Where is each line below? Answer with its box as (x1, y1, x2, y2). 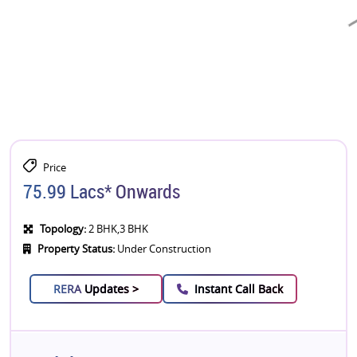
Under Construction (115, 242, 211, 256)
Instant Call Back (194, 281, 283, 296)
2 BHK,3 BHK (86, 222, 148, 236)
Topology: (40, 222, 86, 236)
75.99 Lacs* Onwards (23, 178, 180, 204)
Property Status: (37, 242, 115, 256)
